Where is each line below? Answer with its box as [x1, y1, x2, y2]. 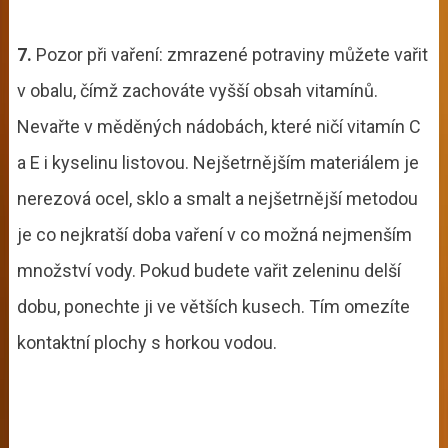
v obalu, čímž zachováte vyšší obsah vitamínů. [16, 79, 378, 101]
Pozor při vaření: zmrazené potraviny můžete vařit [31, 43, 428, 65]
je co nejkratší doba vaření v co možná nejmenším [16, 223, 412, 245]
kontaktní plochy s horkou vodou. [16, 331, 277, 353]
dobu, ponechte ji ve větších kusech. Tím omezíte [16, 295, 410, 317]
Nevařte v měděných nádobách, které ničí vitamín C [16, 115, 421, 137]
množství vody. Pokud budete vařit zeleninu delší [16, 259, 401, 281]
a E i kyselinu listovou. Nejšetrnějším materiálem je [16, 151, 419, 173]
